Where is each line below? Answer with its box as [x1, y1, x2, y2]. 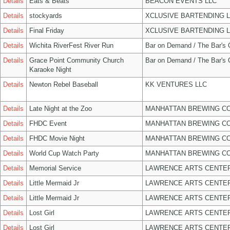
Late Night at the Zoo [29, 105, 92, 112]
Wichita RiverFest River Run [29, 42, 113, 49]
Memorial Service [29, 164, 81, 172]
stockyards [29, 12, 62, 20]
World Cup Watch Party [29, 149, 99, 157]
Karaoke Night [29, 66, 71, 73]
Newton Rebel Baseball [29, 81, 98, 88]
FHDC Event [29, 120, 67, 127]
